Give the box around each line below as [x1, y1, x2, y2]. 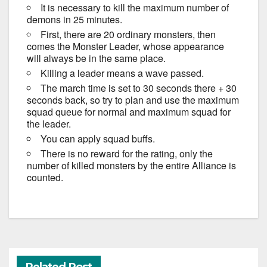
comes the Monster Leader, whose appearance [27, 39, 224, 54]
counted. [27, 170, 63, 185]
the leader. [27, 117, 71, 131]
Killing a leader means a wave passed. [41, 66, 204, 80]
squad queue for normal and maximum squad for [27, 105, 231, 119]
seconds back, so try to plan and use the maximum [27, 93, 239, 107]
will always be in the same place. [27, 51, 166, 66]
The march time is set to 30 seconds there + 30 [41, 81, 237, 95]
